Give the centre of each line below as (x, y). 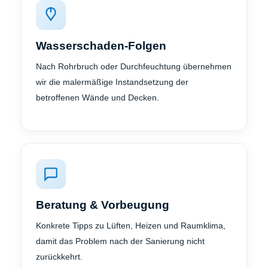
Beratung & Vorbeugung (103, 205)
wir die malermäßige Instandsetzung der (112, 82)
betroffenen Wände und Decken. (98, 97)
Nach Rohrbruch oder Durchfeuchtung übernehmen (134, 66)
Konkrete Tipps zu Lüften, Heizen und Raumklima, (131, 225)
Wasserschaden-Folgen (101, 45)
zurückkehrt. (59, 256)
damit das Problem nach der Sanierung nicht (120, 241)
